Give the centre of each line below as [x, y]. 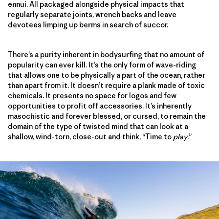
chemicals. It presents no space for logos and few [92, 95]
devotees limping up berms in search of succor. [88, 24]
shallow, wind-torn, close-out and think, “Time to [90, 136]
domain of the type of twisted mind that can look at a [98, 126]
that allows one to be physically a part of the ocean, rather [107, 75]
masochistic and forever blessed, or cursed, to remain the [107, 116]
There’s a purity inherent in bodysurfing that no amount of [106, 54]
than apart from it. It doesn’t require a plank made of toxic [106, 85]
